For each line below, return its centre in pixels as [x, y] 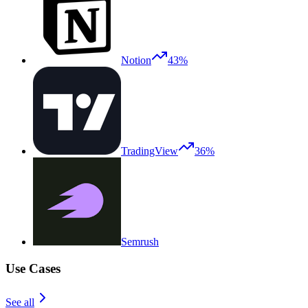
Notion [136, 60]
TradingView [150, 151]
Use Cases [33, 269]
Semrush [140, 242]
